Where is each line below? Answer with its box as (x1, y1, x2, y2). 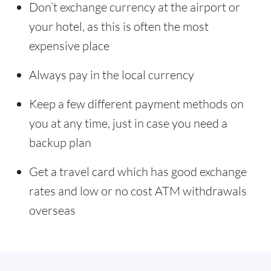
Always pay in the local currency (29, 67, 194, 82)
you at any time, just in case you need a (29, 115, 227, 131)
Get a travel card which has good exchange (29, 163, 247, 179)
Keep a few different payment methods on (29, 96, 244, 111)
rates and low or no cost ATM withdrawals (29, 183, 247, 198)
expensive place (29, 38, 109, 53)
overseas (29, 202, 76, 218)
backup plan (29, 134, 91, 150)
